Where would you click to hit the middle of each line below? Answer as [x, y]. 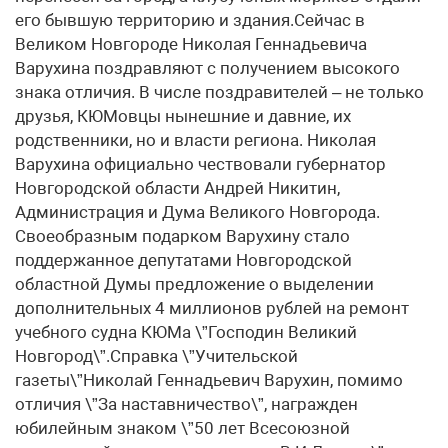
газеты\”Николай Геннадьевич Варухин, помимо [209, 380]
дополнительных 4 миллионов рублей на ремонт [212, 308]
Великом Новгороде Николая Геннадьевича [191, 44]
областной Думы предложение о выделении [194, 284]
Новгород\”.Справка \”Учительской [156, 356]
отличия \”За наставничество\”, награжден [186, 404]
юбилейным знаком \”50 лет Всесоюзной [182, 428]
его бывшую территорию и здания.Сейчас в [190, 20]
